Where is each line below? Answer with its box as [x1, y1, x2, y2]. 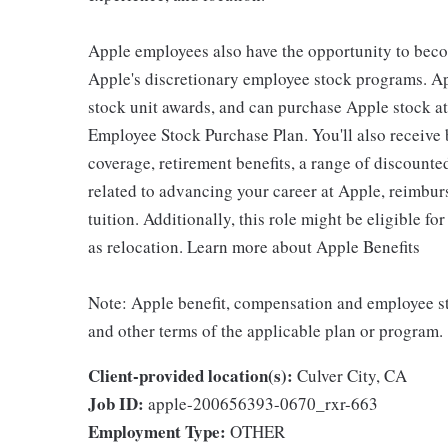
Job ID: [88, 391, 144, 416]
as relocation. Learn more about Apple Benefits [88, 235, 420, 258]
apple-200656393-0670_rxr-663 [148, 392, 378, 415]
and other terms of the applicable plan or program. [88, 319, 443, 342]
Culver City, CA [297, 364, 407, 387]
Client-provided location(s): [88, 363, 293, 388]
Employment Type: [88, 419, 226, 444]
